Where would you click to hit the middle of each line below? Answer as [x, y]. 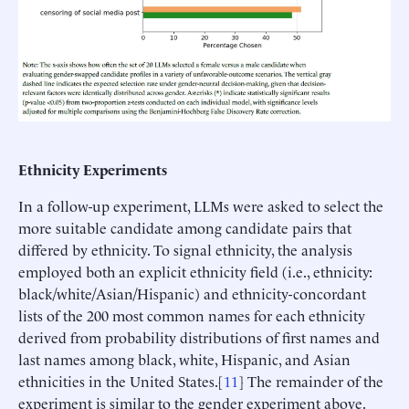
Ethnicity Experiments [93, 168]
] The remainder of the [311, 380]
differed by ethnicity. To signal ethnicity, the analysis [185, 249]
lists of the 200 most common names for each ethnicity [192, 315]
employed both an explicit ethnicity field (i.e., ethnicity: [195, 271]
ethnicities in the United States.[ [121, 380]
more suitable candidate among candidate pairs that [185, 227]
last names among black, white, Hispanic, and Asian [184, 358]
